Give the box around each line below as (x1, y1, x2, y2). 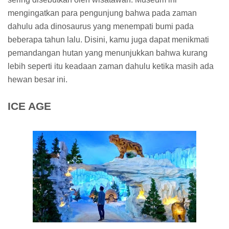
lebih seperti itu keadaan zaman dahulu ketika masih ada (8, 61, 214, 71)
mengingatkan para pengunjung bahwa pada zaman (8, 8, 197, 17)
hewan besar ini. (8, 75, 67, 84)
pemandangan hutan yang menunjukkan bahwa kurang (8, 48, 208, 57)
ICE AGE (8, 100, 51, 112)
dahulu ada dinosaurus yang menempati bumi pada (8, 21, 194, 31)
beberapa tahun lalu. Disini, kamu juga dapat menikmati (8, 35, 209, 44)
